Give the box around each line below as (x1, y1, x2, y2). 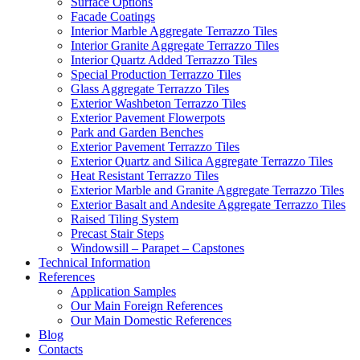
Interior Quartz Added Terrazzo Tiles (71, 53, 257, 67)
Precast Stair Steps (71, 227, 164, 240)
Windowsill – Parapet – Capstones (71, 241, 244, 255)
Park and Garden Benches (71, 125, 203, 139)
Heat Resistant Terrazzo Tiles (71, 169, 219, 182)
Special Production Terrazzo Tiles (71, 67, 241, 81)
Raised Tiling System (71, 212, 178, 226)
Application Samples (71, 284, 176, 298)
